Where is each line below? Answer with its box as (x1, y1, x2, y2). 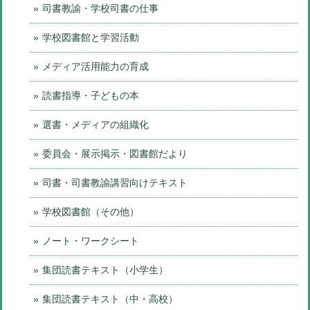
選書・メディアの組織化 (42, 119, 149, 130)
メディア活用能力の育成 (42, 61, 149, 72)
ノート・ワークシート (42, 235, 139, 246)
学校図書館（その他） (42, 206, 139, 217)
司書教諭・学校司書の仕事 (42, 3, 158, 14)
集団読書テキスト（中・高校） (42, 293, 178, 304)
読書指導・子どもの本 (42, 90, 139, 101)
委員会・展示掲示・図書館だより (42, 148, 188, 159)
